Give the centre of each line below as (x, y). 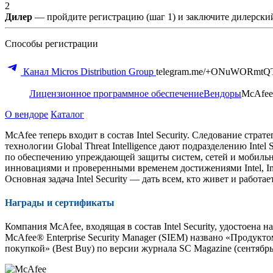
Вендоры (222, 93)
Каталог (67, 114)
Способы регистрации (51, 43)
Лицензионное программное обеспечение (116, 93)
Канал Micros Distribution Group (88, 71)
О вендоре (27, 114)
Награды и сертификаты (60, 203)
